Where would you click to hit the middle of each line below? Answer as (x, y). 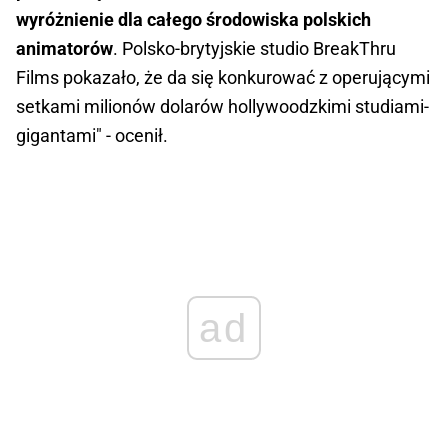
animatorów (64, 48)
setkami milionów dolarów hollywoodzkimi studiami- (222, 106)
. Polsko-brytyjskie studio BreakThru (254, 48)
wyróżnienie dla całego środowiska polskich (193, 19)
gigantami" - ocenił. (92, 135)
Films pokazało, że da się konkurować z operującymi (223, 77)
